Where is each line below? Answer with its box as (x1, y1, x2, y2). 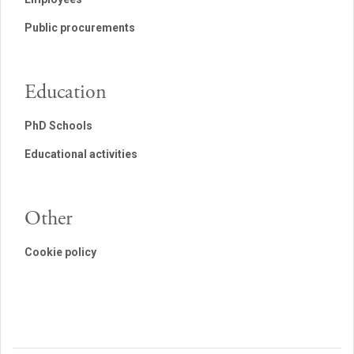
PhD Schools (24, 119, 92, 132)
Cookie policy (24, 246, 96, 258)
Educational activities (24, 148, 137, 160)
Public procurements (24, 21, 135, 34)
